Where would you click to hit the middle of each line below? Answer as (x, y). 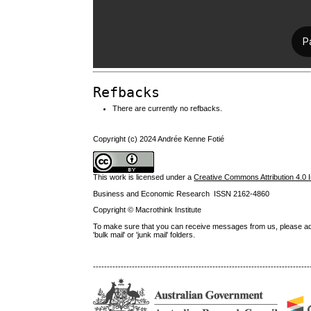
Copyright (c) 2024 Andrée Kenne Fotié (159, 139)
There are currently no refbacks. (168, 108)
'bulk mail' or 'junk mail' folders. (144, 234)
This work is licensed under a (144, 177)
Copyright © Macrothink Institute (148, 210)
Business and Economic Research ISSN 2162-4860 (182, 194)
